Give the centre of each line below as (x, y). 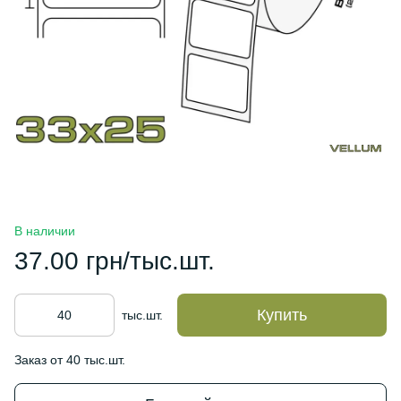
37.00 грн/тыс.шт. (115, 261)
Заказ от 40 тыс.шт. (70, 360)
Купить (282, 315)
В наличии (45, 231)
